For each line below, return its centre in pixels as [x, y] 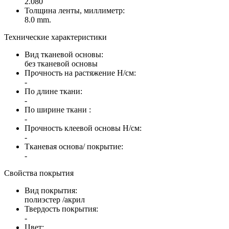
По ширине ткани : [58, 109]
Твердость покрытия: [61, 209]
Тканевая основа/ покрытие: [74, 146]
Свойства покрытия [39, 173]
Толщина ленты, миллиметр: [75, 10]
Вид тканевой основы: [64, 54]
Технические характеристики [55, 37]
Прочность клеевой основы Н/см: [83, 128]
